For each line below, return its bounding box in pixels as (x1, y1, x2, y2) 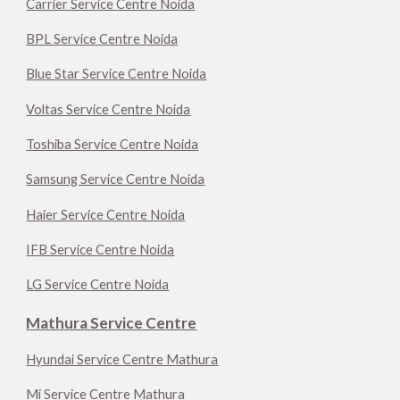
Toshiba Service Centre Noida (26, 137, 199, 153)
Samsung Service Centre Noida (26, 171, 205, 187)
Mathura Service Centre (26, 312, 197, 332)
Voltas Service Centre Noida (26, 101, 191, 117)
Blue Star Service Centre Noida (26, 66, 207, 82)
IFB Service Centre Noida (26, 242, 175, 258)
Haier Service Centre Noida (26, 206, 186, 222)
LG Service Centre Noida (26, 277, 170, 293)
